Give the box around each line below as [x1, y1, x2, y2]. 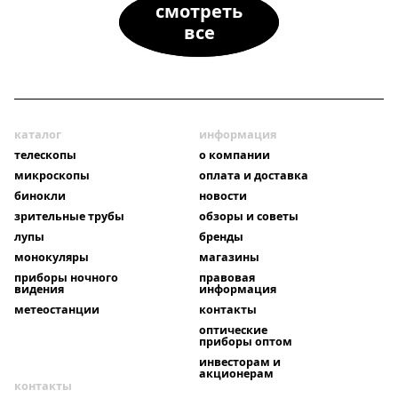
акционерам [199, 366, 274, 382]
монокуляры [14, 250, 89, 266]
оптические [199, 322, 267, 338]
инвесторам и [199, 354, 281, 370]
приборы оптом [199, 334, 292, 350]
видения [14, 282, 64, 298]
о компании [199, 147, 270, 163]
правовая [199, 270, 255, 286]
